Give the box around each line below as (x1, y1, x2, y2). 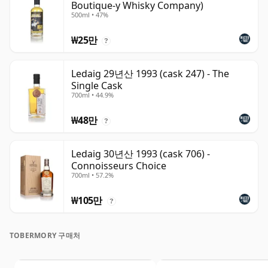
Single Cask (71, 79, 123, 93)
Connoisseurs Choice (71, 159, 166, 173)
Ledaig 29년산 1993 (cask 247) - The (71, 67, 229, 81)
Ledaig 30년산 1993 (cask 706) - (71, 147, 210, 161)
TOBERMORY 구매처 (10, 230, 81, 241)
